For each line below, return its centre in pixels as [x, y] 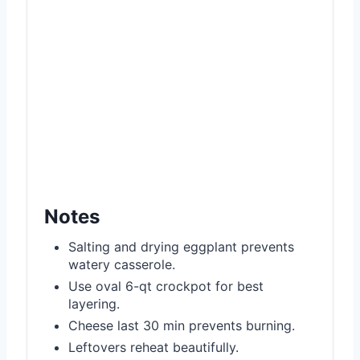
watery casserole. [122, 264]
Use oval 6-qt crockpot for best [166, 286]
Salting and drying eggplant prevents [181, 246]
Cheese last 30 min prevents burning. [182, 325]
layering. [94, 303]
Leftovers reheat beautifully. [153, 347]
